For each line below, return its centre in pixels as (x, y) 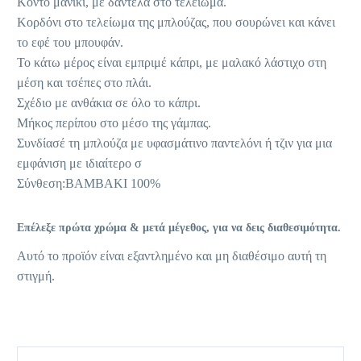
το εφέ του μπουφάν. (70, 43)
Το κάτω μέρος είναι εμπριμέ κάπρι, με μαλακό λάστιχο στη (172, 63)
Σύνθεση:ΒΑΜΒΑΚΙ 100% (89, 184)
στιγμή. (36, 276)
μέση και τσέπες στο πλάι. (84, 83)
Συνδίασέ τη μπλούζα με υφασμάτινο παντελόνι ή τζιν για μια (174, 143)
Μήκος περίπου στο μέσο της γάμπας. (114, 123)
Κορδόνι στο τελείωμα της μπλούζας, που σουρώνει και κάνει (176, 23)
